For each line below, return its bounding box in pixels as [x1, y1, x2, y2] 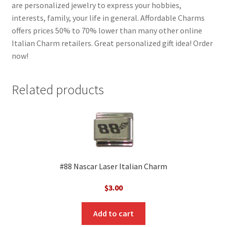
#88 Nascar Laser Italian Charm [60, 161, 167, 172]
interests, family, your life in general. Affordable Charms [11, 12, 205, 23]
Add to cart [93, 208, 134, 218]
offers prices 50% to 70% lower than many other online [11, 25, 202, 35]
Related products [11, 81, 104, 98]
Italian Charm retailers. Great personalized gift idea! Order [11, 37, 213, 48]
